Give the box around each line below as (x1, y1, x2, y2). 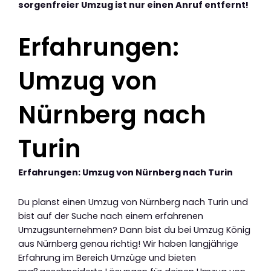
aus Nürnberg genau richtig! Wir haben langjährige (18, 237, 238, 250)
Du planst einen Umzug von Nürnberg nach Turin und (18, 195, 248, 208)
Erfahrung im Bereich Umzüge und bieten (18, 251, 196, 264)
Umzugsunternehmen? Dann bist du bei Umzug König (18, 223, 250, 236)
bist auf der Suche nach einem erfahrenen (18, 209, 203, 222)
